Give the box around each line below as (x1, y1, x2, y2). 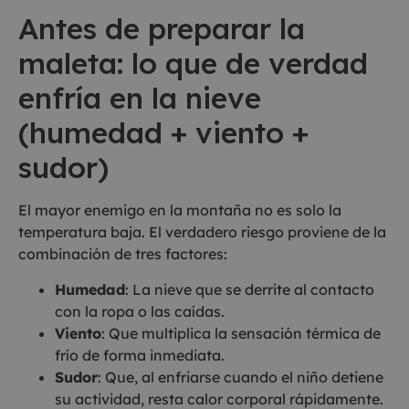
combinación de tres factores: (18, 245, 227, 264)
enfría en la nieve (18, 79, 261, 117)
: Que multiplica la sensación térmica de (101, 323, 381, 342)
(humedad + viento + (18, 114, 309, 152)
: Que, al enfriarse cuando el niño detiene (98, 367, 383, 386)
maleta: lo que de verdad (18, 45, 368, 82)
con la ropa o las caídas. (55, 301, 225, 320)
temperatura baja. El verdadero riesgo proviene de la (18, 223, 386, 242)
